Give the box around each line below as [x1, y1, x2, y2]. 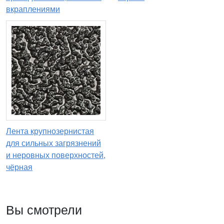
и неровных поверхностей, [6, 151, 105, 160]
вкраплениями [6, 5, 60, 14]
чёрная [6, 163, 32, 172]
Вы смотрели [6, 203, 82, 217]
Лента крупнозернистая [6, 127, 94, 136]
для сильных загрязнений [6, 139, 101, 148]
